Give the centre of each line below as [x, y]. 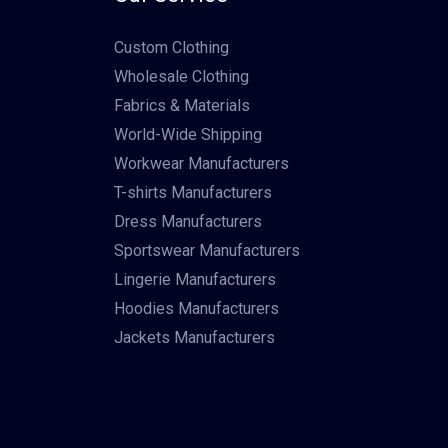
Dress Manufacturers [187, 222]
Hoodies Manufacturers [196, 309]
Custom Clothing [171, 48]
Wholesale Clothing [181, 77]
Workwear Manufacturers [201, 164]
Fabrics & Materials [181, 106]
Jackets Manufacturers [194, 338]
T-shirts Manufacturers [192, 193]
